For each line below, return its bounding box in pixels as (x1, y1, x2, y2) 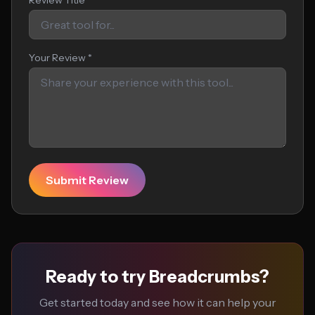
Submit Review (46, 173, 129, 187)
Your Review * (29, 51, 92, 64)
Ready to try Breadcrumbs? (46, 266, 269, 287)
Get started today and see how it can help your (39, 295, 276, 309)
